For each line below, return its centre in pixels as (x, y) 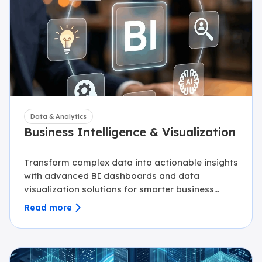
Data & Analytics (58, 116)
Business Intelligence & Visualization (130, 132)
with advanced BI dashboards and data (112, 176)
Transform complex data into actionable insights (131, 162)
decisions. (46, 203)
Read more (48, 207)
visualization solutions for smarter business (119, 189)
